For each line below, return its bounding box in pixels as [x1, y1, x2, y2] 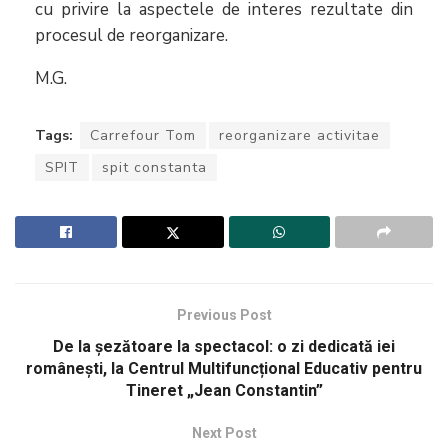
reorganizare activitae [219, 125, 380, 145]
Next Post [191, 424, 257, 441]
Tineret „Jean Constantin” [125, 380, 323, 400]
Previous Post [176, 306, 272, 323]
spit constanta [102, 157, 207, 177]
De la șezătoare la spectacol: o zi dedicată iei [53, 336, 395, 356]
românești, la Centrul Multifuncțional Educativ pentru [26, 358, 422, 378]
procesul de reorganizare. [35, 23, 228, 47]
